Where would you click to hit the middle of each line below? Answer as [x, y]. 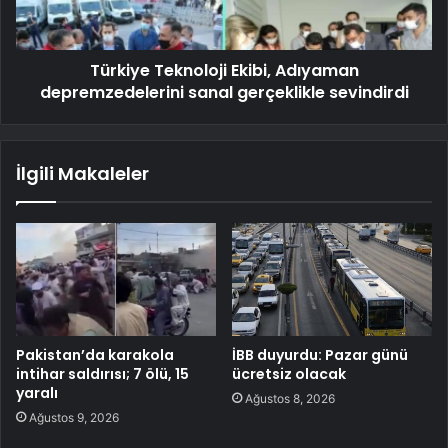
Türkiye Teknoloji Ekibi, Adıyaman [224, 70]
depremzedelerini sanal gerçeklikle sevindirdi [224, 92]
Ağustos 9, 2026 [74, 417]
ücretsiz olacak [289, 373]
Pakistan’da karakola [95, 354]
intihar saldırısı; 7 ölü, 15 [102, 373]
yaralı [37, 392]
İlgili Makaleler [82, 173]
